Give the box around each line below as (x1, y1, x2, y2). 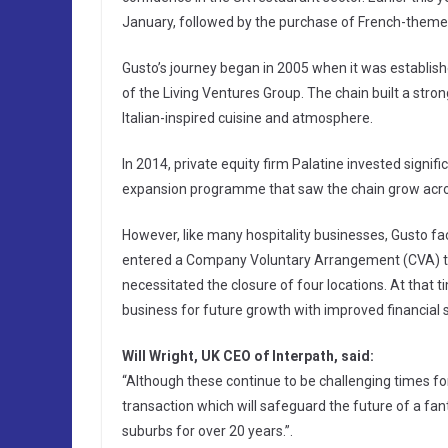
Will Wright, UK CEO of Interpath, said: (122, 348, 374, 365)
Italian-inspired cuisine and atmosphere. (122, 110, 373, 127)
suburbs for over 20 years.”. (122, 423, 293, 440)
